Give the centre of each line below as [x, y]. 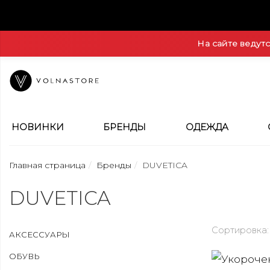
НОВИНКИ [38, 127]
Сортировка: [240, 230]
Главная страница [47, 165]
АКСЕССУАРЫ [39, 234]
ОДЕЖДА [207, 127]
